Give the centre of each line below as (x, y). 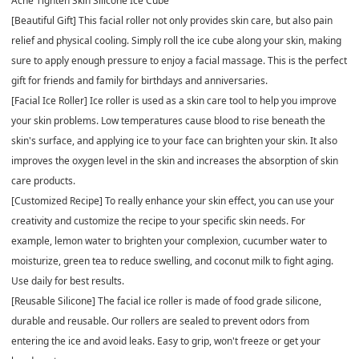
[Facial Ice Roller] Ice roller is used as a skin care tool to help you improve (174, 100)
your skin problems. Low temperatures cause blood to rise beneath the (168, 120)
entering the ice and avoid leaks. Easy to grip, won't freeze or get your (166, 341)
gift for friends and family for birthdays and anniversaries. (139, 80)
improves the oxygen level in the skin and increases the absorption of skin (175, 160)
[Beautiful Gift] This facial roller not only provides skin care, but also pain (172, 20)
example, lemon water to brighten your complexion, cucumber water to (169, 240)
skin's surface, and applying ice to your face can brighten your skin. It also (174, 140)
